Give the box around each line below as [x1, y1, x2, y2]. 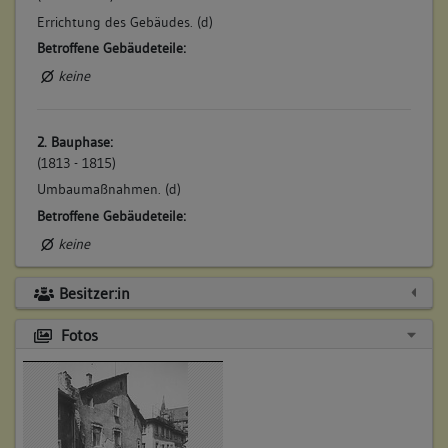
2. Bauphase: [36, 132, 113, 151]
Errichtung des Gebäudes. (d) [36, 12, 213, 31]
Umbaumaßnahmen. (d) [36, 180, 181, 199]
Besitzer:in [58, 283, 130, 304]
